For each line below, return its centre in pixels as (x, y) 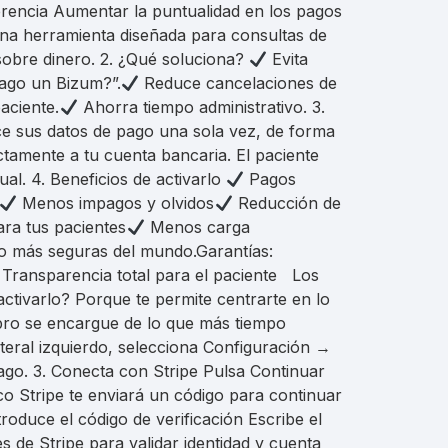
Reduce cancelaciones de (238, 83)
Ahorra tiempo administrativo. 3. (201, 107)
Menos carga (197, 227)
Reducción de (286, 203)
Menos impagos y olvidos (116, 203)
